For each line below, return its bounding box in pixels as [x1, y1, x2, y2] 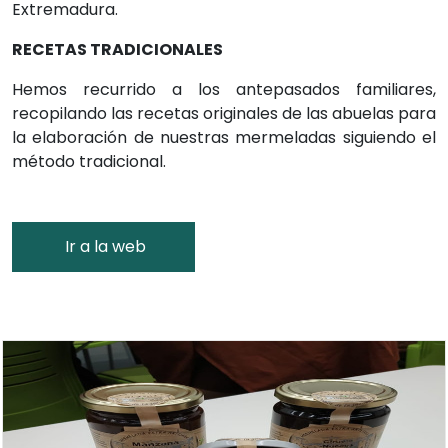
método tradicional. [12, 150, 166, 174]
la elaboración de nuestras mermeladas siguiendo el [12, 126, 436, 150]
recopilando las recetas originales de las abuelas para [12, 102, 436, 126]
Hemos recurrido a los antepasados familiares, [12, 78, 436, 102]
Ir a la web [61, 235, 146, 259]
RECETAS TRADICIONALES [12, 38, 223, 62]
